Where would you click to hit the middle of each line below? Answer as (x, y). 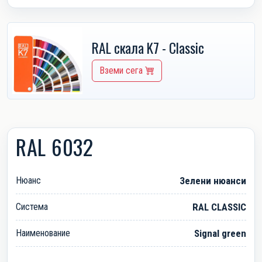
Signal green (220, 233)
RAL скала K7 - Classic (148, 47)
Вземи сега (122, 70)
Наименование (43, 233)
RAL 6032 (55, 146)
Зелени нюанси (213, 180)
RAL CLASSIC (219, 207)
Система (32, 206)
